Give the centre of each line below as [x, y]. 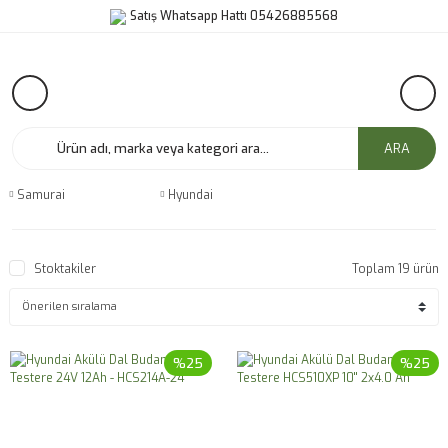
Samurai [41, 195]
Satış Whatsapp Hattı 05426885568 [234, 16]
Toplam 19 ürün [395, 269]
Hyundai [191, 195]
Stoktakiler [65, 269]
